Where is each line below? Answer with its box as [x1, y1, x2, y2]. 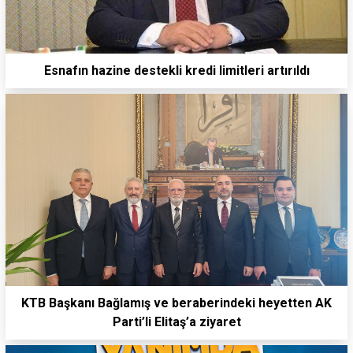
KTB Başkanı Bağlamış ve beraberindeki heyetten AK [21, 295, 332, 311]
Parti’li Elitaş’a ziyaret [112, 314, 241, 330]
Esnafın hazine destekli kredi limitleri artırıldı [43, 63, 310, 79]
